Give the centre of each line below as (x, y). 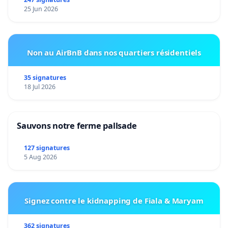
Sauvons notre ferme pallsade (77, 126)
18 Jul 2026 (39, 87)
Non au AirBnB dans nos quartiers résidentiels (114, 53)
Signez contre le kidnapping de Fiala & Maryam (114, 201)
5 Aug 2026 (40, 157)
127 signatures (47, 148)
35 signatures (45, 78)
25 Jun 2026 (41, 9)
